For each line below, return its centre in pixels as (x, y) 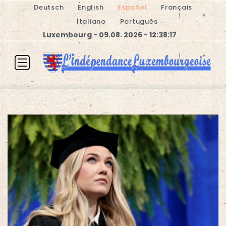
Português (139, 21)
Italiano (91, 21)
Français (177, 7)
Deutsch (49, 7)
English (91, 7)
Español (132, 7)
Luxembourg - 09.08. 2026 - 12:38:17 (109, 35)
